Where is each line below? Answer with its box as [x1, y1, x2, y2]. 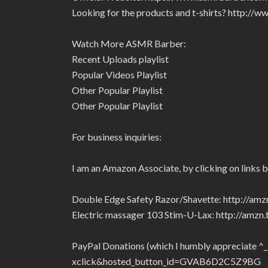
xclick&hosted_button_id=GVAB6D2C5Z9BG [72, 255, 261, 267]
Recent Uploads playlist [72, 53, 169, 65]
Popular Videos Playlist [72, 69, 167, 80]
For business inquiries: [72, 131, 162, 142]
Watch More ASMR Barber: [72, 38, 186, 49]
